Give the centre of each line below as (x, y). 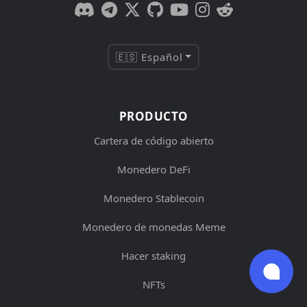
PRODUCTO (153, 116)
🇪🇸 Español (149, 57)
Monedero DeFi (153, 169)
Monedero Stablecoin (153, 198)
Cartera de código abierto (153, 140)
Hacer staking (153, 255)
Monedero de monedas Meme (153, 226)
